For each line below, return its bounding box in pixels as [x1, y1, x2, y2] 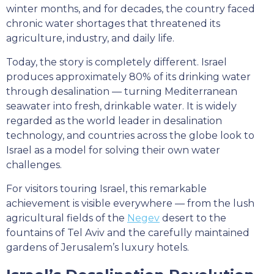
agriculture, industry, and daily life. [6, 32, 174, 44]
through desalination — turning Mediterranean [6, 86, 237, 97]
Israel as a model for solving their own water [6, 144, 220, 156]
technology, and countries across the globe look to [6, 130, 254, 141]
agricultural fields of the [6, 212, 127, 224]
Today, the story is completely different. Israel [6, 56, 227, 68]
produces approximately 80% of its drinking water [6, 71, 251, 83]
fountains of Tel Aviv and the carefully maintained [6, 227, 250, 239]
